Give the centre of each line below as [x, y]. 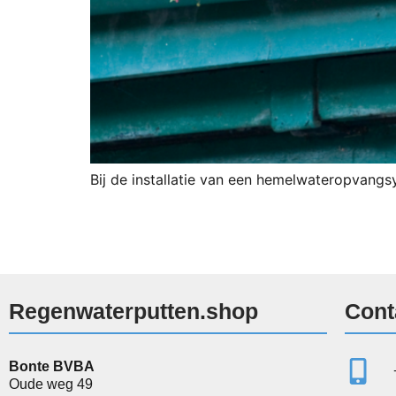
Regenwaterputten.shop [133, 311]
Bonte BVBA [52, 366]
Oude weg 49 [51, 384]
